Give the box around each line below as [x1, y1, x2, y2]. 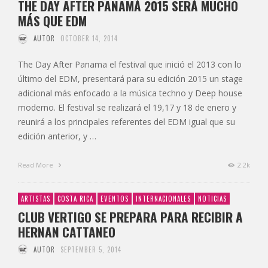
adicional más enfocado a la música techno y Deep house [18, 87, 242, 99]
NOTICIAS [198, 194, 227, 204]
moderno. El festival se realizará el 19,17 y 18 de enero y [18, 102, 236, 114]
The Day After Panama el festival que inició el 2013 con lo [18, 59, 242, 71]
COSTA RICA [57, 194, 93, 204]
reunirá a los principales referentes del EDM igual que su [18, 116, 235, 128]
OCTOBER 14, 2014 [60, 33, 118, 44]
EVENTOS [100, 194, 129, 204]
